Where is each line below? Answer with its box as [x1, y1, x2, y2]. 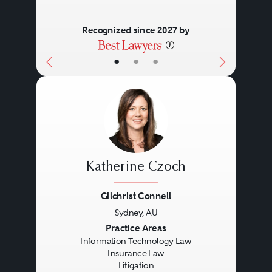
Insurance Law [107, 248, 165, 259]
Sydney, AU [114, 207, 158, 217]
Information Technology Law [80, 236, 192, 246]
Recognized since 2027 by [81, 24, 190, 36]
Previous [45, 221, 98, 237]
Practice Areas [106, 222, 166, 234]
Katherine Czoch [86, 160, 186, 174]
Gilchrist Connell [100, 189, 172, 202]
